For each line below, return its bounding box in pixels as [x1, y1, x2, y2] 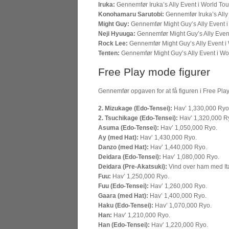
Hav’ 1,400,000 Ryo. [148, 192, 207, 199]
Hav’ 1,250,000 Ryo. [111, 173, 169, 180]
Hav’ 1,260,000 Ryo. [149, 182, 207, 190]
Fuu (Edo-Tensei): [98, 182, 149, 190]
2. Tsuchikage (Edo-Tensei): [98, 114, 178, 122]
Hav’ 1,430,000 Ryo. [139, 134, 197, 141]
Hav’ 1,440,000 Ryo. [149, 144, 207, 151]
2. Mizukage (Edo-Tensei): [98, 105, 172, 112]
